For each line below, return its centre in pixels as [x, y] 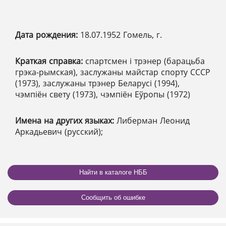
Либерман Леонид [153, 120]
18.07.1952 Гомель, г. [121, 35]
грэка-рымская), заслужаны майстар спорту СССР [113, 72]
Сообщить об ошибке [113, 198]
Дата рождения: [48, 35]
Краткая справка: [50, 61]
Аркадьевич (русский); [59, 131]
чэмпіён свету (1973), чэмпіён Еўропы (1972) [103, 94]
